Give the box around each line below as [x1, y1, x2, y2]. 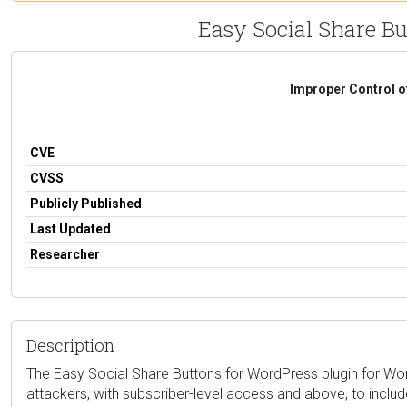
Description [26, 333, 114, 356]
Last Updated [30, 221, 111, 236]
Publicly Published [30, 195, 142, 211]
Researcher [30, 246, 100, 262]
